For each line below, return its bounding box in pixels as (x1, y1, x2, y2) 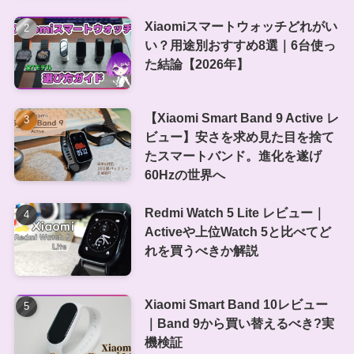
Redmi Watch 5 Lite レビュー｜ (144, 205, 326, 220)
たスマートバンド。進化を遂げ (144, 149, 322, 164)
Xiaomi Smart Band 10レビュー (144, 297, 328, 312)
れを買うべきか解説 (144, 243, 258, 258)
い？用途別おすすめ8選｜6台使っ (144, 38, 336, 53)
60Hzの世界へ (144, 168, 225, 183)
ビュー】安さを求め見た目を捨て (144, 130, 334, 145)
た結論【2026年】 (144, 57, 249, 72)
